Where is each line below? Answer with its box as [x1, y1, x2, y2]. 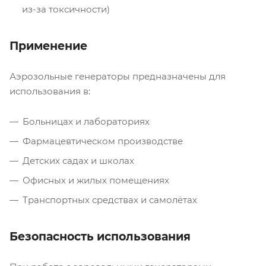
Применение [9, 39, 87, 53]
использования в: [9, 85, 90, 97]
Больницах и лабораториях [23, 115, 150, 127]
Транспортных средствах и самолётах [23, 194, 197, 205]
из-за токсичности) [22, 3, 110, 15]
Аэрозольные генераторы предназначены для [9, 70, 226, 82]
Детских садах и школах [23, 154, 134, 166]
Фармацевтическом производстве [23, 135, 183, 147]
